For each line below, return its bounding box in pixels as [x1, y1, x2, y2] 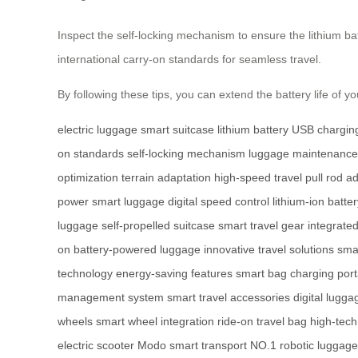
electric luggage [58, 123, 137, 137]
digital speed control [168, 195, 269, 209]
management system [58, 291, 164, 304]
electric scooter [58, 339, 134, 352]
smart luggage [92, 195, 165, 209]
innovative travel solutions [204, 243, 334, 257]
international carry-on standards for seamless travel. [58, 53, 321, 66]
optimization [58, 171, 118, 185]
